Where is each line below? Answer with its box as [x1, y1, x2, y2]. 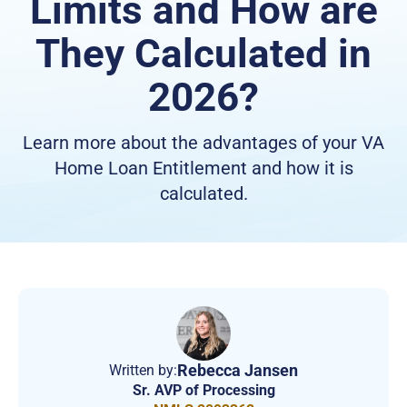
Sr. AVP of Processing [132, 382, 275, 400]
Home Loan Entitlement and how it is [54, 157, 353, 180]
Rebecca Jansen [177, 361, 298, 381]
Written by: [109, 362, 177, 380]
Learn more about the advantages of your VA [23, 132, 384, 154]
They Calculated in [35, 30, 372, 78]
